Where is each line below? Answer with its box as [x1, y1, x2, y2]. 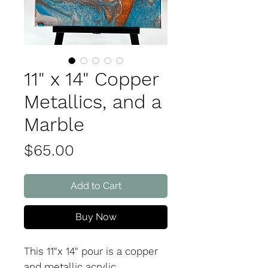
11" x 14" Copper [24, 68, 159, 90]
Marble [24, 113, 84, 136]
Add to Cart [70, 180, 121, 191]
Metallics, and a [24, 90, 161, 113]
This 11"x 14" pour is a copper [24, 245, 158, 257]
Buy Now [75, 211, 117, 223]
